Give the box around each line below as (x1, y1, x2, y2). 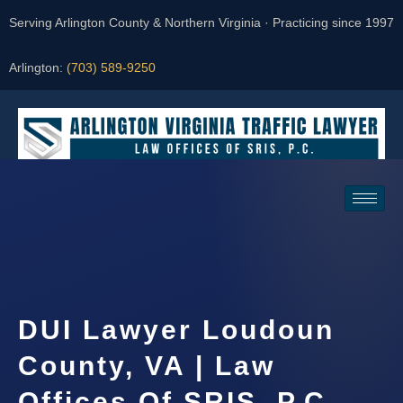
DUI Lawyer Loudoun (18, 315, 335, 345)
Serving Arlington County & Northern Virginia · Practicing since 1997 (9, 15, 394, 30)
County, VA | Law (18, 351, 275, 381)
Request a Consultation (49, 238, 186, 255)
